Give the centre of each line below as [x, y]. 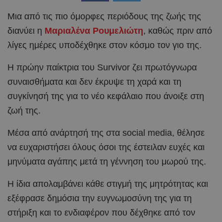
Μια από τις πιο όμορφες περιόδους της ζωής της [104, 16]
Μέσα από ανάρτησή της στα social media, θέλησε [106, 133]
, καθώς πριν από [178, 30]
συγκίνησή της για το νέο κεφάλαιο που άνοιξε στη [106, 96]
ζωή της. [24, 110]
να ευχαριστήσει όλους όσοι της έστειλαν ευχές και [106, 147]
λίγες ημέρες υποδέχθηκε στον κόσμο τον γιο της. [105, 45]
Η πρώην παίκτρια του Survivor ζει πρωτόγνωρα [102, 67]
